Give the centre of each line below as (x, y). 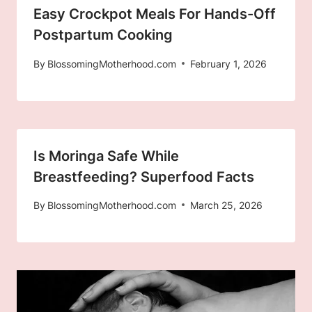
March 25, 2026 (227, 205)
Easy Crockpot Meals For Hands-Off (155, 14)
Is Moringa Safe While (106, 156)
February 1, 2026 (229, 63)
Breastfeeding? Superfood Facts (144, 177)
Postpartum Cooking (103, 35)
